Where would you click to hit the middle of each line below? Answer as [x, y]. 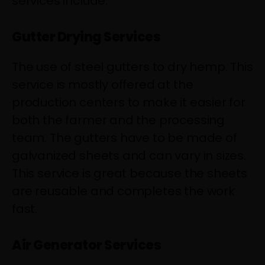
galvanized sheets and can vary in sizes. [129, 155]
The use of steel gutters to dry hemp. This [132, 67]
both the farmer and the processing [119, 120]
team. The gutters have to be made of [125, 138]
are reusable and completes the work [123, 191]
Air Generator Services [87, 245]
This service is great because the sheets [130, 173]
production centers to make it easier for [129, 102]
